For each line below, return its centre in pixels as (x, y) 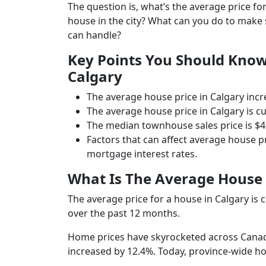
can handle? (94, 35)
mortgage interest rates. (142, 154)
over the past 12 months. (124, 213)
